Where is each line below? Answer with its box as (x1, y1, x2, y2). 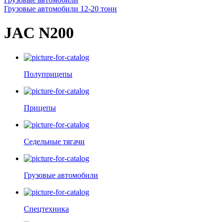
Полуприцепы (24, 69, 72, 78)
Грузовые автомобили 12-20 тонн (4, 4, 117, 13)
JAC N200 (4, 24, 74, 42)
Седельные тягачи (24, 137, 85, 146)
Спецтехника (24, 204, 69, 213)
